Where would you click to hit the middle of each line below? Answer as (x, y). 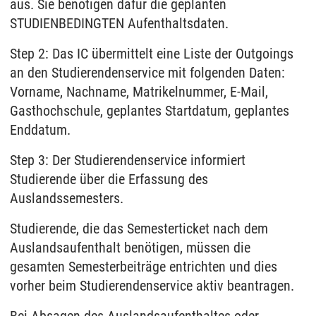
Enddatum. (40, 130)
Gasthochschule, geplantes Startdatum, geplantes (150, 111)
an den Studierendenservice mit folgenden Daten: (147, 73)
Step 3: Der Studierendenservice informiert (128, 160)
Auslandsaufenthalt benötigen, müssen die (130, 248)
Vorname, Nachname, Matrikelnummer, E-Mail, (139, 92)
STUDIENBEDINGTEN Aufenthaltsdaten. (119, 24)
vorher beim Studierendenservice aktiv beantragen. (152, 286)
